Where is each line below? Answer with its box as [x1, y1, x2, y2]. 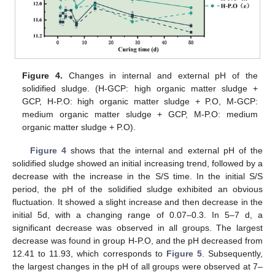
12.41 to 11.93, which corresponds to [12, 249, 166, 259]
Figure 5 [166, 249, 202, 259]
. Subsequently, [201, 249, 263, 259]
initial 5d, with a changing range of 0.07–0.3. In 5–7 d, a [12, 210, 263, 220]
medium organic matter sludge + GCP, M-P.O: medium [22, 109, 258, 119]
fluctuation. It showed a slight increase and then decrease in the [12, 197, 263, 207]
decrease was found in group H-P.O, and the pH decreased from [12, 236, 263, 246]
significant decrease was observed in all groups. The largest [12, 223, 263, 233]
